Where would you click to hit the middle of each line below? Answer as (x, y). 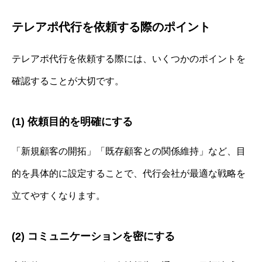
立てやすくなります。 (58, 195)
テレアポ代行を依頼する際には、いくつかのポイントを (129, 58)
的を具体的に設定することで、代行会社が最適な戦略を (129, 173)
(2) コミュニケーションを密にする (93, 236)
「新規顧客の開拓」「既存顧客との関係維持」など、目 (129, 151)
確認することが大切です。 (68, 81)
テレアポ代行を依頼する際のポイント (111, 27)
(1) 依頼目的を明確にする (72, 121)
